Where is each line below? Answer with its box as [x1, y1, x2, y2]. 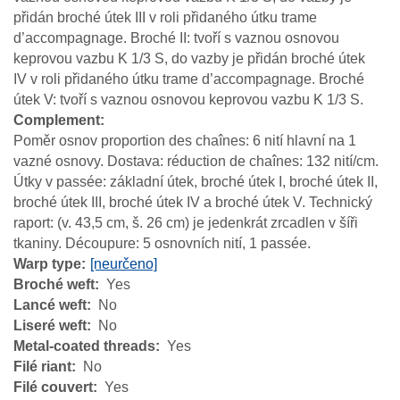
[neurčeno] [90, 255, 157, 271]
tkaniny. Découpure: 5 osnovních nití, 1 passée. [13, 235, 311, 251]
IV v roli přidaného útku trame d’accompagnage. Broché [13, 71, 364, 87]
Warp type [13, 255, 81, 271]
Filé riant [13, 358, 71, 374]
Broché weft [13, 276, 95, 292]
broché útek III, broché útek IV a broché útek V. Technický [13, 194, 372, 210]
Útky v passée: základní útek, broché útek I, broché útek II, [13, 173, 378, 189]
